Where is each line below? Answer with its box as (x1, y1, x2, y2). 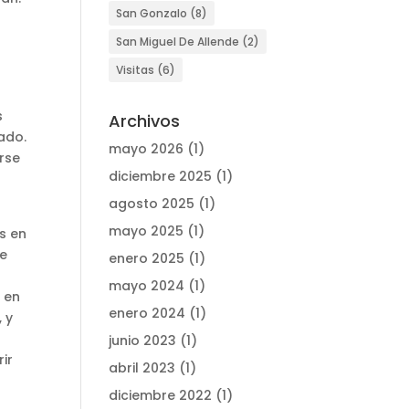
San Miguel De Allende (116, 34, 240, 49)
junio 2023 (109, 331, 177, 350)
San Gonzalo (116, 5, 188, 21)
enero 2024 (109, 304, 186, 322)
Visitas (116, 62, 155, 78)
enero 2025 (109, 249, 185, 267)
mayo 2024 (109, 277, 185, 295)
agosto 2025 (109, 194, 195, 213)
